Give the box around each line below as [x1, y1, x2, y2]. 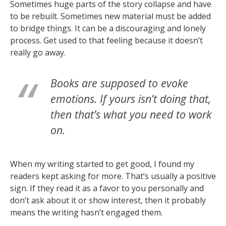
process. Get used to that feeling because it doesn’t [10, 34, 203, 46]
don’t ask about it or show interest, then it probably [10, 194, 206, 206]
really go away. [10, 46, 66, 58]
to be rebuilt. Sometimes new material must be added [10, 10, 211, 22]
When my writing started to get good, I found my [10, 158, 194, 169]
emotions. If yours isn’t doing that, [50, 91, 211, 106]
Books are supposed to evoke [50, 75, 188, 90]
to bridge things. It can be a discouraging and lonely [10, 22, 206, 34]
